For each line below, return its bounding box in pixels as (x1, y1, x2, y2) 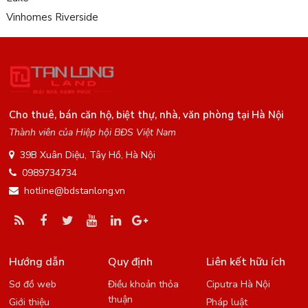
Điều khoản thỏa (107, 278, 179, 291)
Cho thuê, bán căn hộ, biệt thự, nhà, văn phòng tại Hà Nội (9, 108, 284, 122)
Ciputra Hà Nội (206, 278, 270, 291)
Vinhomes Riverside (5, 10, 98, 25)
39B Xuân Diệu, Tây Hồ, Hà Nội (20, 148, 156, 162)
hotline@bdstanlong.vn (24, 184, 126, 198)
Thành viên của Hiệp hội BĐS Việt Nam (9, 126, 177, 140)
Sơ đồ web (9, 278, 57, 291)
